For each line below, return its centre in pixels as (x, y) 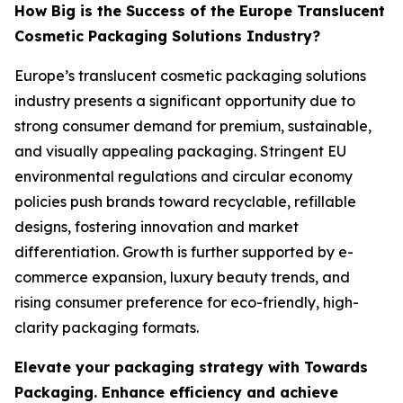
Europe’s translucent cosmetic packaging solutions (190, 76)
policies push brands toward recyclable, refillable (185, 202)
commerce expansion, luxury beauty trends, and (182, 278)
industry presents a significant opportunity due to (185, 101)
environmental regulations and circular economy (184, 177)
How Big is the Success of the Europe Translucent (200, 11)
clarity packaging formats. (107, 328)
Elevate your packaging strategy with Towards (191, 367)
